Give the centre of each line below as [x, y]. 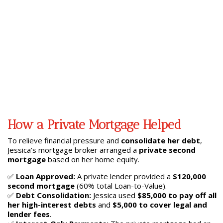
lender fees [28, 214]
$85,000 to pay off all [177, 195]
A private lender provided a [124, 176]
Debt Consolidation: [53, 195]
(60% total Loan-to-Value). [120, 186]
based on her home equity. [92, 160]
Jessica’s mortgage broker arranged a [73, 150]
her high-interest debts [52, 205]
